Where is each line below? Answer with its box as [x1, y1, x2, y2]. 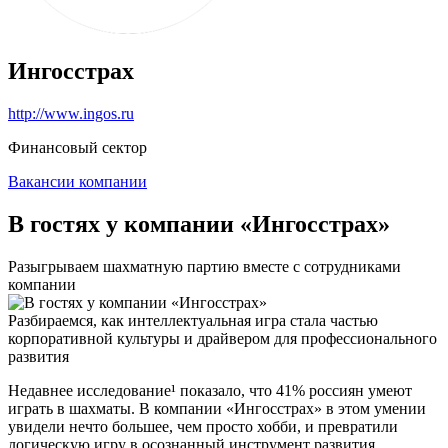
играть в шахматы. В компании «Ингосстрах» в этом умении [8, 399, 426, 417]
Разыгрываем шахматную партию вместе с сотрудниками [8, 257, 401, 275]
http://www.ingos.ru [8, 104, 134, 122]
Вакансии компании [8, 172, 147, 190]
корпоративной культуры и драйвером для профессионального [8, 329, 437, 347]
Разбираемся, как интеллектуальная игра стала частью [8, 311, 378, 329]
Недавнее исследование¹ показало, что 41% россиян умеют [8, 381, 412, 399]
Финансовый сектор [8, 138, 147, 156]
